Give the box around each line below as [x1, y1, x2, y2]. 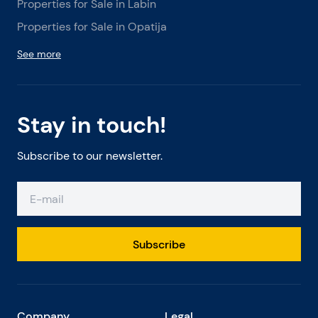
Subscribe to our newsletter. [17, 149, 163, 163]
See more [17, 48, 61, 60]
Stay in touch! [17, 111, 166, 139]
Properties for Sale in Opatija [17, 20, 167, 33]
